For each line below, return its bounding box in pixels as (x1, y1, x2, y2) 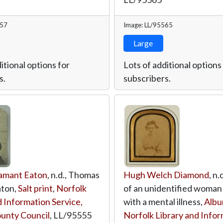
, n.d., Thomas (47, 169, 100, 180)
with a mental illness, (123, 196, 204, 207)
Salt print (18, 182, 53, 194)
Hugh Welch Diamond (123, 169, 209, 180)
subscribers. (123, 72, 171, 84)
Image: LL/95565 (123, 20, 173, 29)
